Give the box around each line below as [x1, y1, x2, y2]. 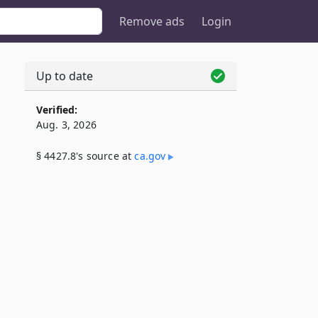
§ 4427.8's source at [36, 149, 135, 163]
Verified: [36, 103, 78, 116]
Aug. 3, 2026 [36, 118, 97, 131]
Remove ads [119, 13, 185, 29]
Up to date [36, 68, 93, 84]
